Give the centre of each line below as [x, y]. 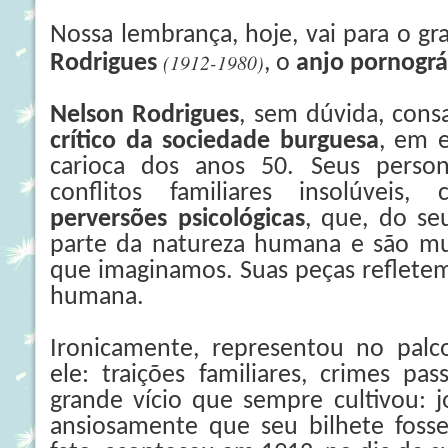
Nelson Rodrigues [145, 115]
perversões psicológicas [177, 219]
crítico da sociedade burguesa [214, 141]
